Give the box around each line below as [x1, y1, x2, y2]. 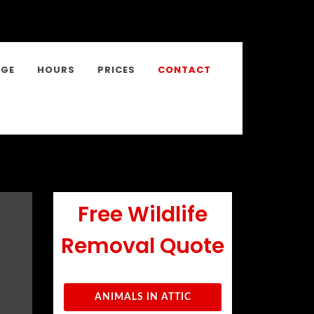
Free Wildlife [78, 200, 207, 229]
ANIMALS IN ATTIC [94, 292, 191, 302]
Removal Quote [61, 231, 224, 261]
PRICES [97, 63, 135, 76]
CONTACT [158, 63, 211, 76]
